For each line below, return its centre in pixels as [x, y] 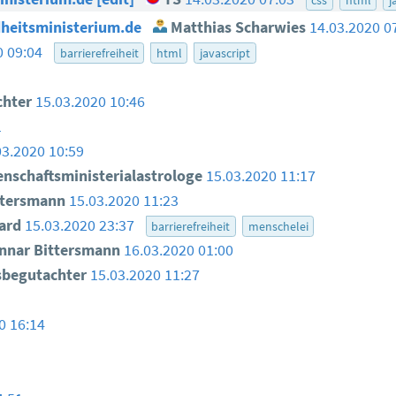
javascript [225, 53]
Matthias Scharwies [237, 28]
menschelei [278, 227]
